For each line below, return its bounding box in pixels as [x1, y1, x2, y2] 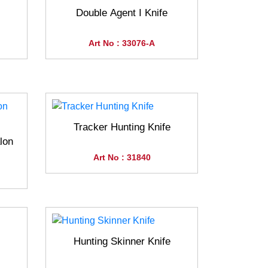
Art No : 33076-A [89, 38, 155, 48]
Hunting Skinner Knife [73, 236, 170, 248]
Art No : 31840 [93, 153, 151, 163]
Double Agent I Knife [76, 7, 167, 19]
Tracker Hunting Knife [73, 121, 170, 133]
